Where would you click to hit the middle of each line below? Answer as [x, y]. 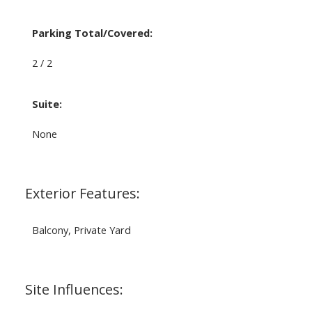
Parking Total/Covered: [92, 32]
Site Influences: [74, 289]
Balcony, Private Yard [81, 229]
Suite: [47, 103]
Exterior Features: [82, 193]
